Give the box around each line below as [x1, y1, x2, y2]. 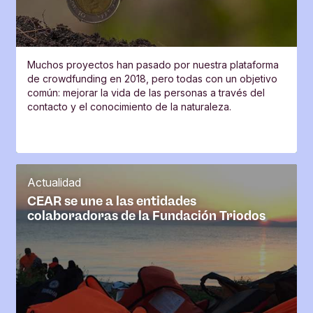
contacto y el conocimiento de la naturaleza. [27, 101, 231, 113]
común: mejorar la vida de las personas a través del [27, 87, 265, 99]
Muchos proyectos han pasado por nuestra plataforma [27, 59, 279, 71]
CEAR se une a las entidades [27, 194, 196, 210]
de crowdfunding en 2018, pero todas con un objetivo [27, 73, 277, 85]
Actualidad [27, 175, 81, 190]
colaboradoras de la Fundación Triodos [27, 208, 265, 224]
